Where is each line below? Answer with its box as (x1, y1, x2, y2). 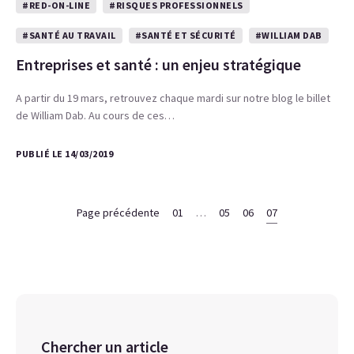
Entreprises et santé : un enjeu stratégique (16, 55, 301, 74)
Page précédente (77, 205, 160, 220)
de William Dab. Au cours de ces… (16, 108, 175, 122)
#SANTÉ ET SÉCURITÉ (134, 29, 236, 41)
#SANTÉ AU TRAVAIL (22, 29, 116, 41)
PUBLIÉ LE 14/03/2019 (16, 148, 113, 160)
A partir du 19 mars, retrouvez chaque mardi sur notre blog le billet (16, 91, 330, 105)
